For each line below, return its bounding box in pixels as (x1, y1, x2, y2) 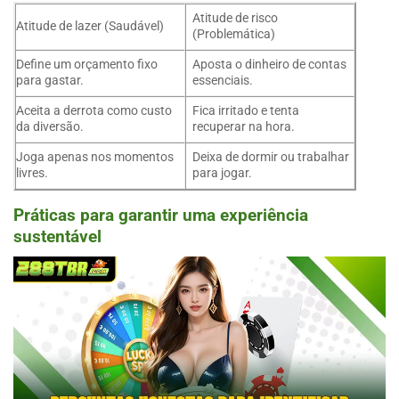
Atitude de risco (192, 11, 279, 27)
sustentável (13, 226, 102, 248)
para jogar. (192, 166, 253, 182)
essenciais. (192, 73, 254, 89)
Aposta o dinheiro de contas (192, 57, 347, 73)
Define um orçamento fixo (16, 57, 158, 73)
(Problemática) (192, 27, 276, 43)
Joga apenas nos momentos (16, 150, 174, 166)
